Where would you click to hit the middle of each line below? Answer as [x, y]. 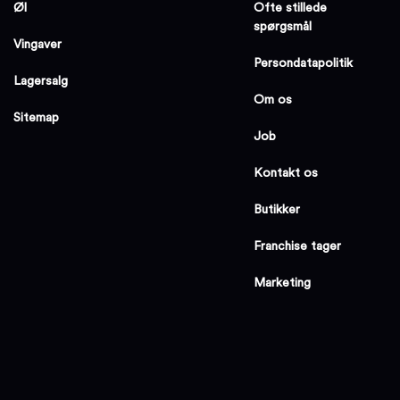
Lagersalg [41, 81]
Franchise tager [298, 246]
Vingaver [38, 44]
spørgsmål [283, 26]
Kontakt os [286, 173]
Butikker [277, 209]
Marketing [283, 283]
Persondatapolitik [304, 63]
